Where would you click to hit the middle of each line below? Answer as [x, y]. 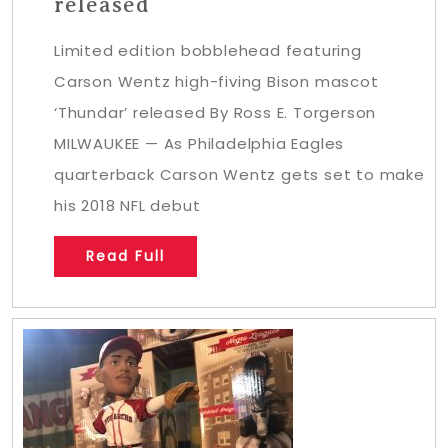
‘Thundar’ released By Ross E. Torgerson [215, 112]
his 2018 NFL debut [127, 205]
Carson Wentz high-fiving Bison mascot [216, 81]
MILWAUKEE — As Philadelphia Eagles [199, 143]
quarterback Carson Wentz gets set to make [239, 174]
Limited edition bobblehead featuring [208, 50]
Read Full [125, 256]
